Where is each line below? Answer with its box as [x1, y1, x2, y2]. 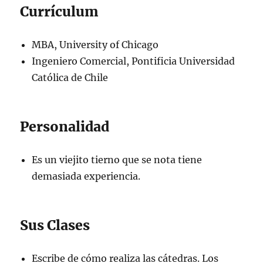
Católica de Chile [32, 71, 109, 83]
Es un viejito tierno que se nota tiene [32, 153, 203, 166]
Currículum [20, 2, 99, 20]
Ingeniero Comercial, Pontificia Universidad [32, 55, 235, 67]
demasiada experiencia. [32, 170, 141, 182]
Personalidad [20, 117, 110, 135]
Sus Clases [20, 216, 90, 234]
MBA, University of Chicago [32, 38, 159, 50]
